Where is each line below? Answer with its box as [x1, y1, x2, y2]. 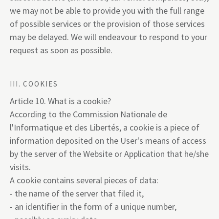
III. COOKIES [10, 79, 58, 88]
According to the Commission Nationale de [10, 109, 167, 120]
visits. [10, 161, 31, 173]
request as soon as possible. [10, 44, 112, 56]
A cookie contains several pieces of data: [10, 175, 158, 186]
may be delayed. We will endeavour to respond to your [10, 31, 207, 43]
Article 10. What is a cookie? [10, 95, 111, 107]
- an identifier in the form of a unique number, [10, 201, 176, 212]
